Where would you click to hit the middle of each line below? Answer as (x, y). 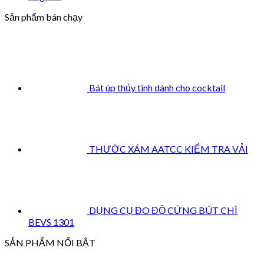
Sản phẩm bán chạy (44, 16)
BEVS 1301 (51, 222)
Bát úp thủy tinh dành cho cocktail (157, 87)
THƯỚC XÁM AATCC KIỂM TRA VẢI (169, 148)
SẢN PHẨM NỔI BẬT (50, 242)
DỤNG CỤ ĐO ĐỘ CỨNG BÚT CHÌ (163, 210)
